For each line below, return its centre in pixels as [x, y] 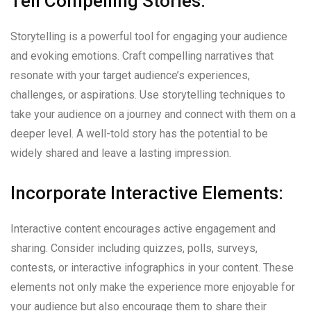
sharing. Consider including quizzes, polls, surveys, [134, 248]
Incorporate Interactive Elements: [147, 193]
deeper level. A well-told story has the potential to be [139, 134]
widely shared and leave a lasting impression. [121, 153]
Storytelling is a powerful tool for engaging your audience [149, 36]
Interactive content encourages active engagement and [143, 229]
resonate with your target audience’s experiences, [130, 75]
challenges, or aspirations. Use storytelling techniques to [148, 95]
